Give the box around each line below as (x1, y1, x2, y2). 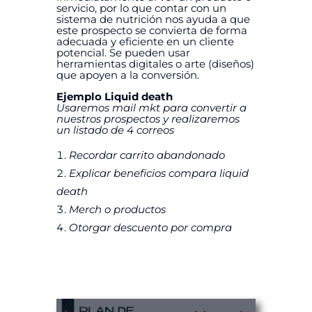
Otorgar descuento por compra (68, 221, 232, 235)
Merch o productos (68, 203, 171, 217)
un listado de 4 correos (56, 123, 177, 137)
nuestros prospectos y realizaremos (56, 112, 240, 126)
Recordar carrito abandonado (68, 148, 225, 162)
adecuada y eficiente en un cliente (56, 35, 234, 49)
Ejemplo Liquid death (56, 90, 173, 104)
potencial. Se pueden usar (56, 46, 190, 60)
